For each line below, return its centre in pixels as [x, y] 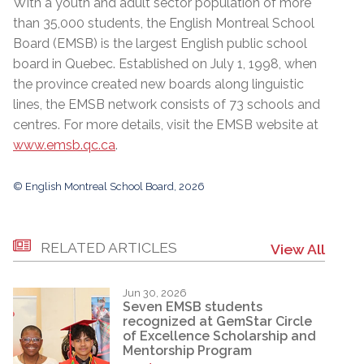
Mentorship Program [187, 351]
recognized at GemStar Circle [217, 322]
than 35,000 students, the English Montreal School [164, 23]
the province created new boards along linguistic [158, 84]
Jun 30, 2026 [155, 292]
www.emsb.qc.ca [64, 145]
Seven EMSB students [193, 307]
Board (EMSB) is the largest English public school [160, 43]
